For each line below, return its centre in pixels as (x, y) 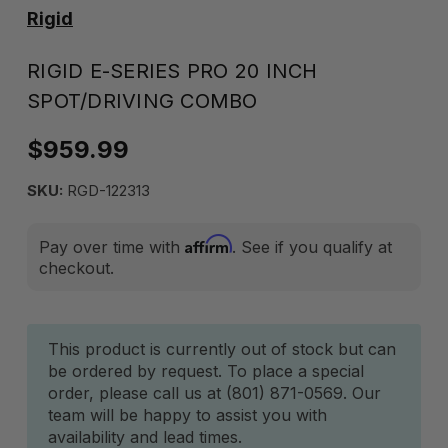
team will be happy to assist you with (187, 415)
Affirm (208, 244)
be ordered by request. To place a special (206, 371)
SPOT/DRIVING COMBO (142, 101)
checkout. (76, 268)
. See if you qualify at (312, 247)
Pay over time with (112, 247)
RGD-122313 (106, 190)
